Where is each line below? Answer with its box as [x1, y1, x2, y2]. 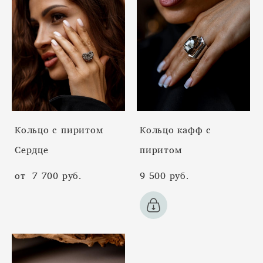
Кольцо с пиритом [15, 120, 103, 139]
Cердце [15, 140, 49, 159]
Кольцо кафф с [140, 120, 212, 139]
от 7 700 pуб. [15, 166, 82, 184]
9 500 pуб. [140, 166, 189, 184]
